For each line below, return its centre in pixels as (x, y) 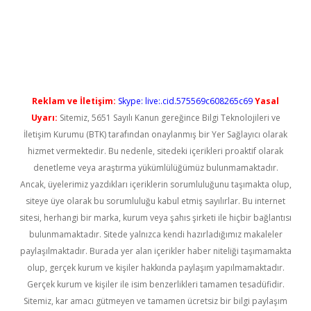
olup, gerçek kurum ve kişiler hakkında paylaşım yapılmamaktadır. (155, 268)
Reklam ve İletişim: (74, 101)
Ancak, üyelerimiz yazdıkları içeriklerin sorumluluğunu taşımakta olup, (155, 184)
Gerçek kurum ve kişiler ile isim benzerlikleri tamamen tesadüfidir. (155, 284)
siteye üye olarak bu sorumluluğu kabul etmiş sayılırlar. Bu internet (155, 201)
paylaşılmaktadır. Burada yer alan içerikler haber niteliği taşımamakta (155, 251)
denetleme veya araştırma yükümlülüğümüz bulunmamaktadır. (155, 168)
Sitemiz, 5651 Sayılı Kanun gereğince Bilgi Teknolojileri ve (169, 118)
